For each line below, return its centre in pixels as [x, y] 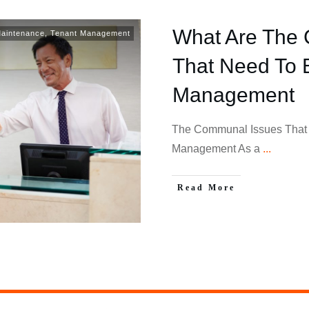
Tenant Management [90, 33]
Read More [206, 187]
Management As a [217, 148]
